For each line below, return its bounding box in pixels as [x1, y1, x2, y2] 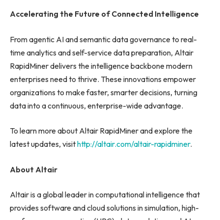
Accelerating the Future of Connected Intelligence [10, 9, 199, 19]
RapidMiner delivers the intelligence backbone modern [10, 60, 192, 71]
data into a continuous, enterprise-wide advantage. [10, 100, 183, 110]
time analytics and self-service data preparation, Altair [10, 47, 193, 57]
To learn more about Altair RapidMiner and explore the [10, 126, 192, 136]
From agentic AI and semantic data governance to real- [10, 34, 197, 44]
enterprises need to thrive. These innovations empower [10, 74, 196, 84]
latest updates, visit [10, 139, 77, 149]
